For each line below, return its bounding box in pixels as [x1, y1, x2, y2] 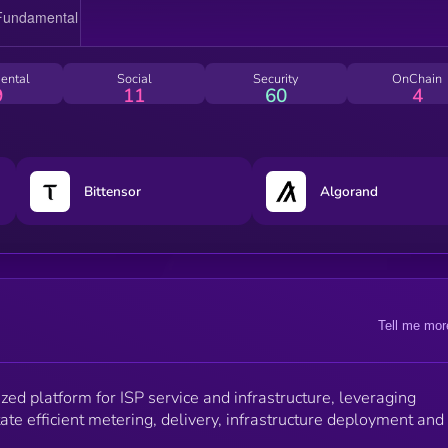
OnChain [392, 69, 443, 88]
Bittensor [83, 181, 141, 201]
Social [116, 69, 152, 88]
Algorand [320, 181, 379, 201]
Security [252, 69, 299, 88]
